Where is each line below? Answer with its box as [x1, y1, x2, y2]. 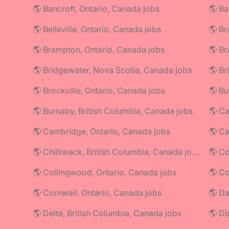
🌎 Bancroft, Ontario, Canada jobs [33, 4, 159, 14]
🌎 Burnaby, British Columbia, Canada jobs [33, 106, 193, 116]
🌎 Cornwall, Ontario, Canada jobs [33, 188, 162, 198]
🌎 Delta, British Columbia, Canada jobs [33, 208, 181, 218]
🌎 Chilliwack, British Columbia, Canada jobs [192, 147, 198, 157]
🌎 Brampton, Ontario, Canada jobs [33, 44, 165, 55]
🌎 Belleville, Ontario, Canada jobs [33, 24, 161, 34]
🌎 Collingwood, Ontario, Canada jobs [33, 167, 176, 177]
